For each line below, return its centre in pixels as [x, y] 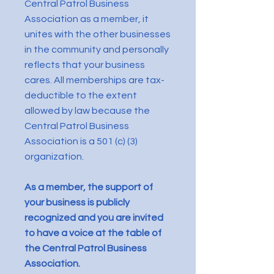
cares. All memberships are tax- [94, 80]
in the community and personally [97, 50]
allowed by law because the [87, 111]
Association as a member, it [87, 19]
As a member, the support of [89, 187]
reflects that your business [85, 65]
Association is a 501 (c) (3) [81, 141]
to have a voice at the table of [93, 233]
